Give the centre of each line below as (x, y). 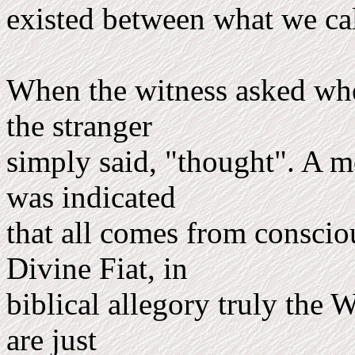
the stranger (83, 126)
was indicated (95, 197)
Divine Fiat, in (101, 268)
